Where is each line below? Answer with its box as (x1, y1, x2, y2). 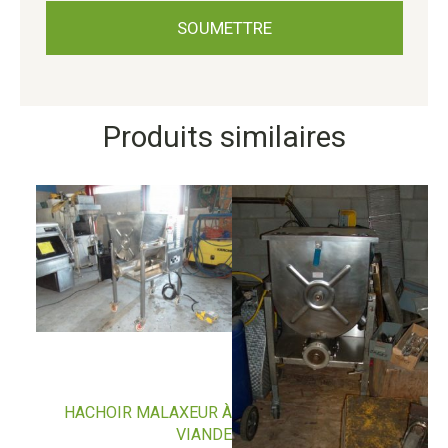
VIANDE (176, 425, 233, 445)
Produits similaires (102, 119, 346, 155)
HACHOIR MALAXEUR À (64, 403, 233, 423)
